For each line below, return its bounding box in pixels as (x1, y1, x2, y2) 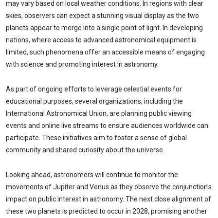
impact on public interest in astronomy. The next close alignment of (6, 195, 211, 203)
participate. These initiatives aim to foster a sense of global (6, 133, 187, 142)
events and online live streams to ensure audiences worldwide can (6, 121, 208, 129)
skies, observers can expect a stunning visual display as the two (6, 11, 199, 19)
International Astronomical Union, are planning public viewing (6, 109, 192, 117)
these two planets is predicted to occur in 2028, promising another (6, 207, 207, 215)
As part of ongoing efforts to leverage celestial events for (6, 85, 182, 93)
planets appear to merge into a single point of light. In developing (6, 23, 203, 32)
